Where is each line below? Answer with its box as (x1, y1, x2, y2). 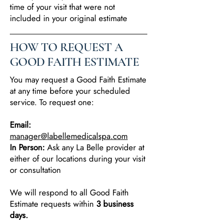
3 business (96, 198, 134, 210)
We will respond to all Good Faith (10, 187, 129, 198)
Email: (10, 119, 31, 131)
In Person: (10, 141, 47, 153)
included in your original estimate (10, 12, 127, 24)
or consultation (10, 164, 61, 176)
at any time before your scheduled (10, 85, 130, 97)
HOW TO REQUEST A (10, 40, 123, 55)
